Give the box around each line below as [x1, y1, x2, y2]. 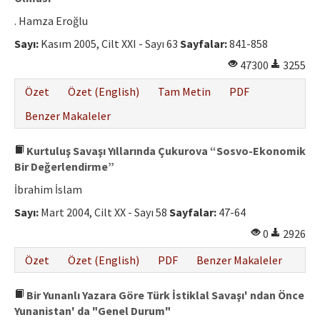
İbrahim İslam [14, 182, 82, 197]
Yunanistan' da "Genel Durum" [14, 304, 171, 319]
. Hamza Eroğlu [14, 14, 88, 29]
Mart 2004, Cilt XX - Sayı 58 [39, 205, 169, 220]
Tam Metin [158, 84, 211, 99]
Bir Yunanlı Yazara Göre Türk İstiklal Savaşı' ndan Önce [24, 288, 304, 303]
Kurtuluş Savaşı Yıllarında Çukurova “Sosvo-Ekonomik [24, 144, 306, 159]
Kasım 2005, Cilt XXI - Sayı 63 [39, 36, 180, 51]
